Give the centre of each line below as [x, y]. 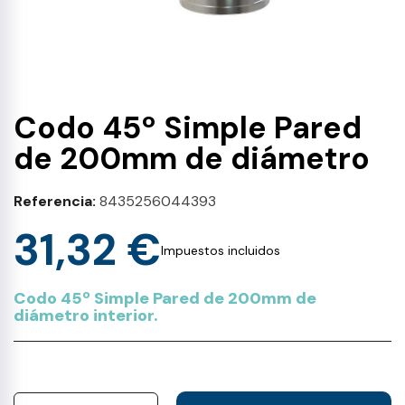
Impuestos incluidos [221, 250]
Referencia [53, 201]
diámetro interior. [86, 316]
